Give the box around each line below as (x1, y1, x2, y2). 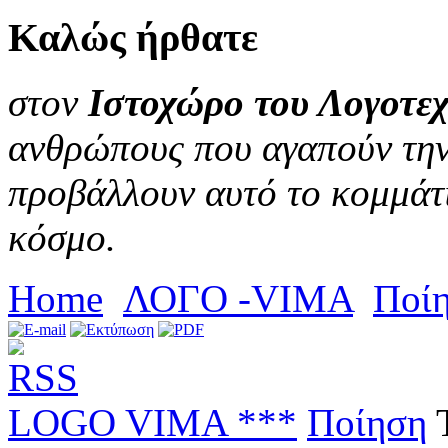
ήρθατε (126, 15, 258, 61)
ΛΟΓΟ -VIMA (123, 277, 353, 321)
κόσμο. (8, 216, 116, 260)
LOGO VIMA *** (8, 401, 297, 445)
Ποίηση (307, 401, 427, 445)
